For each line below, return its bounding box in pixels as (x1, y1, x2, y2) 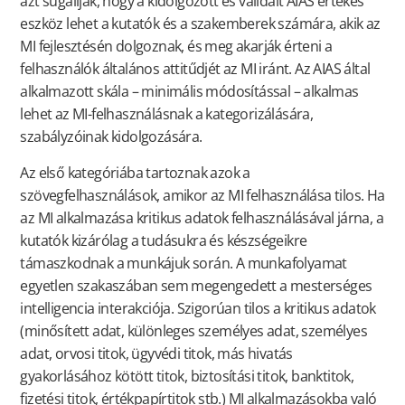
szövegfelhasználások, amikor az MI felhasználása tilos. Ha (20, 184, 385, 205)
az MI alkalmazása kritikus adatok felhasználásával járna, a (20, 207, 383, 228)
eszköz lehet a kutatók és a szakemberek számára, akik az (20, 14, 381, 34)
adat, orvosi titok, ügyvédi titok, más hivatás (20, 343, 293, 363)
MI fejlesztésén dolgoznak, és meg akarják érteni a (20, 36, 333, 57)
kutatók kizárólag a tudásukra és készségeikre (20, 230, 307, 250)
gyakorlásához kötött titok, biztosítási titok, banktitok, (20, 365, 354, 386)
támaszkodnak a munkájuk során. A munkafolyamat (20, 252, 347, 273)
